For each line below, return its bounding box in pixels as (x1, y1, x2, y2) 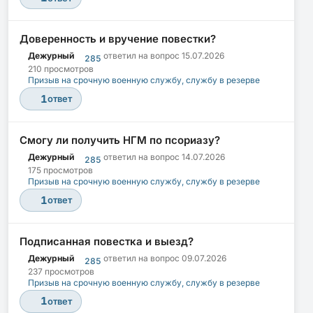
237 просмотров (28, 265, 94, 277)
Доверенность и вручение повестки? (20, 32, 216, 46)
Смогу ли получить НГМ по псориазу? (20, 133, 220, 147)
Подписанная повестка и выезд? (20, 234, 194, 248)
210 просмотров (28, 64, 94, 75)
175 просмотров (28, 164, 93, 175)
